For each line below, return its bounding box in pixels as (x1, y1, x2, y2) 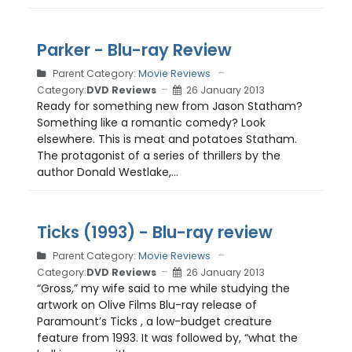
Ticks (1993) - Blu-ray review (37, 221, 273, 244)
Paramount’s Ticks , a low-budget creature (37, 313, 272, 329)
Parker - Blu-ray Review (37, 38, 232, 61)
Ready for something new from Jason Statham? (37, 98, 302, 114)
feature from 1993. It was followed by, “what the (37, 330, 298, 346)
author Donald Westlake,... (37, 164, 178, 180)
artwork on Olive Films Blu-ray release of (37, 297, 257, 313)
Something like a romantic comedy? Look (37, 115, 266, 130)
